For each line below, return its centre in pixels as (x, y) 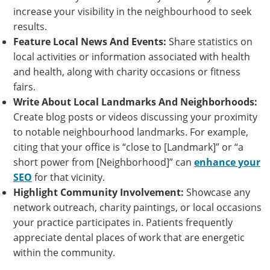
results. (30, 27)
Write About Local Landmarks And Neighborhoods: (135, 102)
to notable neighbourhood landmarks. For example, (131, 132)
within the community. (64, 253)
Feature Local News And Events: (90, 42)
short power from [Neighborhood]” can (104, 162)
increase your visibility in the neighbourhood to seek (132, 11)
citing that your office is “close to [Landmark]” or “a (128, 147)
